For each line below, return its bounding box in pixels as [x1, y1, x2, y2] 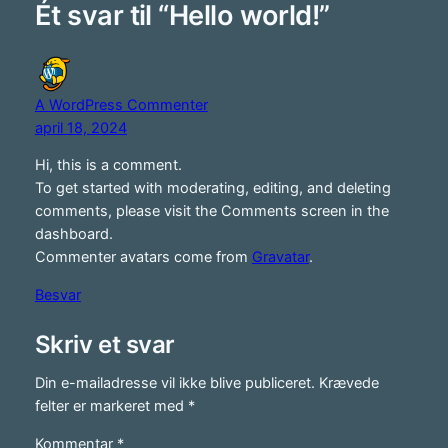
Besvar [34, 285, 81, 304]
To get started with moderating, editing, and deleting [34, 179, 391, 198]
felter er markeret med [34, 397, 188, 416]
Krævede [318, 374, 379, 393]
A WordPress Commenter [34, 95, 208, 114]
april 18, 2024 [34, 118, 127, 137]
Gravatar [251, 248, 309, 267]
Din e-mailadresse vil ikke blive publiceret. [34, 374, 315, 393]
